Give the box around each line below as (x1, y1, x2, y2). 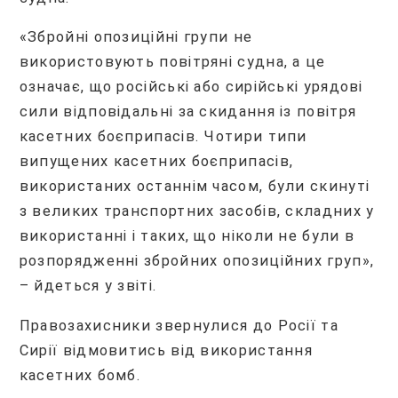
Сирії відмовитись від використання (19, 341, 314, 359)
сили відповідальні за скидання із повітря (19, 103, 357, 121)
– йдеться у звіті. (19, 277, 157, 295)
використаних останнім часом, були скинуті (19, 178, 370, 195)
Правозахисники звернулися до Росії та (19, 316, 338, 334)
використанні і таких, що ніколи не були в (19, 227, 355, 245)
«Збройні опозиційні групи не (19, 28, 253, 46)
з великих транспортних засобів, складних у (19, 203, 375, 220)
